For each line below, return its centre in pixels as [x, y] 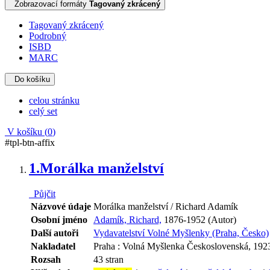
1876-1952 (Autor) [199, 219]
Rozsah [46, 259]
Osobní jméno [59, 219]
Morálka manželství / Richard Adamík [166, 206]
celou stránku [54, 100]
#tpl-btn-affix [30, 142]
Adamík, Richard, [127, 219]
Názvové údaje [61, 206]
